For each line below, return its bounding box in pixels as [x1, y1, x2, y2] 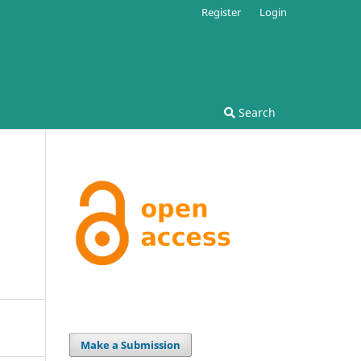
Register [201, 4, 242, 19]
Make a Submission [81, 337, 181, 352]
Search [235, 104, 276, 120]
